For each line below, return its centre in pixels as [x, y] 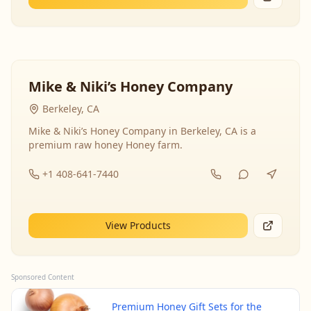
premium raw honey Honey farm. [106, 145]
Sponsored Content [43, 277]
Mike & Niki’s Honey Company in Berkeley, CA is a [142, 131]
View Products [138, 225]
